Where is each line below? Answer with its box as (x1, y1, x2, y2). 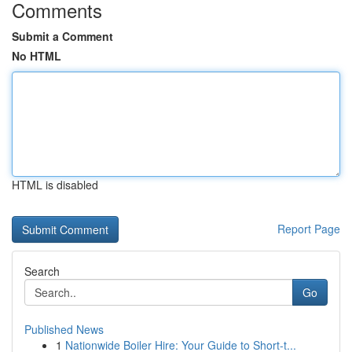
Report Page (277, 221, 340, 236)
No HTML (12, 48, 61, 64)
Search (24, 263, 60, 279)
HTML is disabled (12, 177, 98, 192)
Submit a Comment (12, 28, 113, 44)
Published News (24, 321, 104, 337)
